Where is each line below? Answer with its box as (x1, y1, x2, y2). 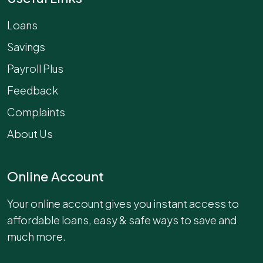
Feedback (7, 83, 58, 97)
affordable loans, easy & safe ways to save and (7, 213, 237, 227)
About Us (7, 126, 53, 140)
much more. (7, 229, 66, 243)
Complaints (7, 104, 65, 119)
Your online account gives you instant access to (7, 196, 239, 210)
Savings (7, 39, 45, 53)
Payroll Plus (7, 61, 63, 75)
